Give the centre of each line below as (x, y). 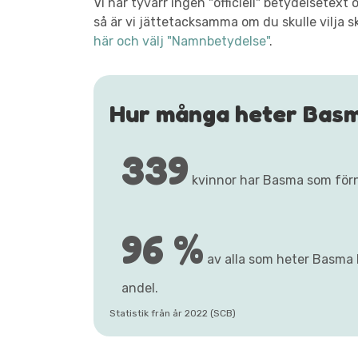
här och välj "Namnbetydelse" (181, 41)
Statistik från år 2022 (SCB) (173, 313)
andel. (140, 288)
